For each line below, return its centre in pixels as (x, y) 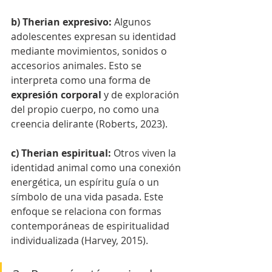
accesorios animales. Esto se (77, 65)
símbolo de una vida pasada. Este (88, 196)
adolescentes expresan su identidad (95, 36)
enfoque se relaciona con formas (87, 211)
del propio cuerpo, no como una (86, 109)
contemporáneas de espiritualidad (91, 226)
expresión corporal (56, 94)
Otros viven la (146, 153)
